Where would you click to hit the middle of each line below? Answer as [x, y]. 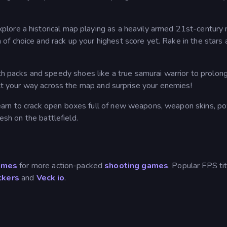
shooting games [137, 165]
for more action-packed [61, 165]
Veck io [50, 178]
